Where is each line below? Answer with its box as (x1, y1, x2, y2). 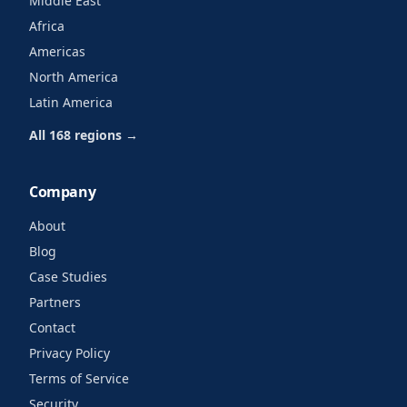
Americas (29, 43, 85, 60)
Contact (29, 319, 75, 336)
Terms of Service (29, 370, 129, 387)
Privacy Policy (29, 344, 110, 362)
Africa (29, 17, 65, 35)
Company (29, 182, 96, 202)
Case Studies (29, 268, 107, 285)
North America (29, 68, 118, 85)
